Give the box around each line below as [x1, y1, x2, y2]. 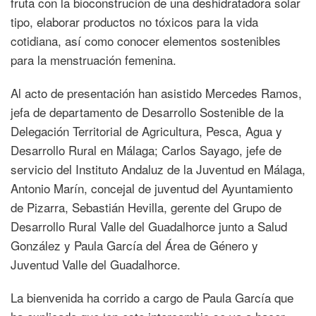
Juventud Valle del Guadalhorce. [11, 255, 181, 273]
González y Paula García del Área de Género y [11, 236, 258, 254]
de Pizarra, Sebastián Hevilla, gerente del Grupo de [11, 197, 281, 216]
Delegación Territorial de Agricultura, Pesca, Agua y [11, 121, 282, 140]
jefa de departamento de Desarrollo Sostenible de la [11, 102, 284, 121]
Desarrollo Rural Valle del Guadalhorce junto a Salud [11, 217, 287, 235]
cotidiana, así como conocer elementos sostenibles [11, 31, 281, 49]
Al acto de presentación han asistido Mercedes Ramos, [11, 83, 302, 102]
